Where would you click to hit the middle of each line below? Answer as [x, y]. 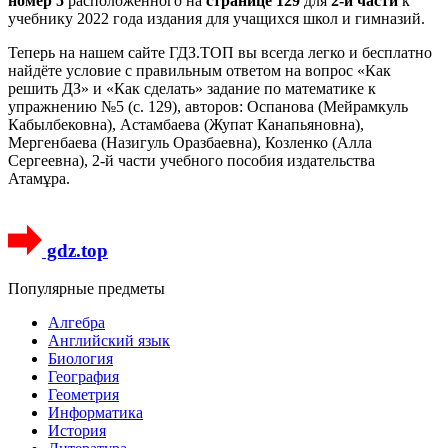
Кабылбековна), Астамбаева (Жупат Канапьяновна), [186, 124]
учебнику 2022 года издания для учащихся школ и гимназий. [216, 18]
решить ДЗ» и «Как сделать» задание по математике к [192, 88]
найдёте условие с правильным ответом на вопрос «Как [199, 70]
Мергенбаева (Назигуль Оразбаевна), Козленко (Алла [190, 142]
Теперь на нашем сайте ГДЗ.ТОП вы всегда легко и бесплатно [220, 52]
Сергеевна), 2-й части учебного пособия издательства [191, 160]
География [83, 377]
